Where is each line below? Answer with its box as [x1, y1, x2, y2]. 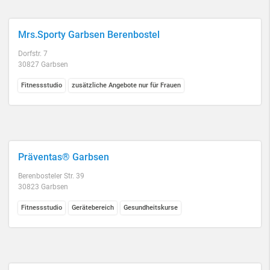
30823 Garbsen [18, 183, 68, 191]
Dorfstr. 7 [18, 49, 48, 58]
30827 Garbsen [18, 60, 68, 69]
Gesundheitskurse [124, 204, 178, 212]
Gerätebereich [72, 204, 114, 212]
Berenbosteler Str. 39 [18, 172, 84, 180]
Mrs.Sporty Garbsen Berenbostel [18, 29, 160, 40]
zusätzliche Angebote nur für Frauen [72, 81, 181, 89]
